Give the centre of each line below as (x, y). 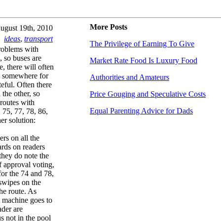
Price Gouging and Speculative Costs (148, 94)
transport (38, 39)
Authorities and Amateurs (129, 77)
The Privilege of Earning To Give (142, 44)
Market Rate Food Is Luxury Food (144, 60)
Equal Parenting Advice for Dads (141, 111)
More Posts (109, 27)
